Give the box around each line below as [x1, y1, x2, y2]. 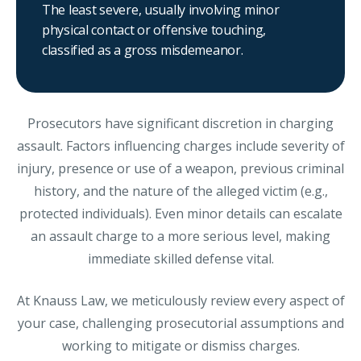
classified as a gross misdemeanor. [42, 41, 243, 60]
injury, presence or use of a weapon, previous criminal [17, 160, 344, 178]
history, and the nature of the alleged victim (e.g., [33, 182, 328, 201]
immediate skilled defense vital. [87, 250, 274, 268]
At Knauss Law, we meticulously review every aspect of [16, 292, 345, 310]
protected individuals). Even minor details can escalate [19, 205, 342, 223]
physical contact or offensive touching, [42, 21, 267, 39]
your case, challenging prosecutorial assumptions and [17, 314, 344, 333]
